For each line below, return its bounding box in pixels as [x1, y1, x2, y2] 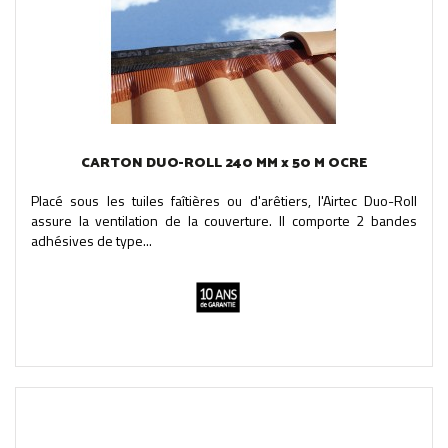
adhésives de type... [31, 229, 152, 251]
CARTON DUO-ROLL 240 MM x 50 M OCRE [81, 151, 367, 175]
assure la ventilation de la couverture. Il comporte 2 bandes [31, 209, 417, 231]
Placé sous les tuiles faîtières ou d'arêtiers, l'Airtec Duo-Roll [31, 189, 417, 211]
